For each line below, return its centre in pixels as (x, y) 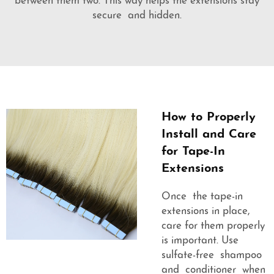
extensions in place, (206, 212)
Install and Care (209, 135)
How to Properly (209, 118)
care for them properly (215, 226)
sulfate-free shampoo (212, 256)
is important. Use (200, 241)
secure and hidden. (137, 16)
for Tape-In (193, 152)
